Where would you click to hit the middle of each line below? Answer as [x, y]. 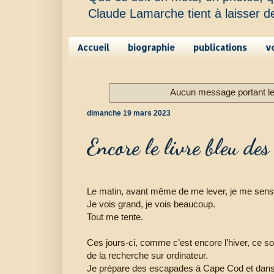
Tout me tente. [115, 217]
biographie [151, 48]
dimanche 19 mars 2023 [129, 113]
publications [220, 48]
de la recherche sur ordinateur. [147, 255]
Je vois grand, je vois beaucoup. [151, 204]
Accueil [93, 48]
